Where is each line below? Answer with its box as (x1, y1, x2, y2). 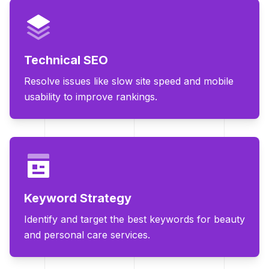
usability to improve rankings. (24, 91, 157, 103)
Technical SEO (24, 53, 108, 68)
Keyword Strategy (24, 191, 131, 206)
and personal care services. (24, 229, 150, 241)
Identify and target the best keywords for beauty (24, 213, 245, 226)
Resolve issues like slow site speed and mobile (24, 75, 234, 88)
